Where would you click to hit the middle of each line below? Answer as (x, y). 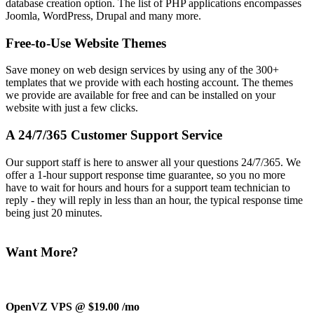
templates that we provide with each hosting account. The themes (149, 83)
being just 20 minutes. (54, 212)
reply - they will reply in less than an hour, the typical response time (154, 200)
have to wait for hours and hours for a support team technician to (148, 187)
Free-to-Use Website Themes (86, 43)
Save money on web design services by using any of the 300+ (142, 70)
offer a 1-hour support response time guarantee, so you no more (145, 175)
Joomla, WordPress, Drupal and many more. (103, 15)
